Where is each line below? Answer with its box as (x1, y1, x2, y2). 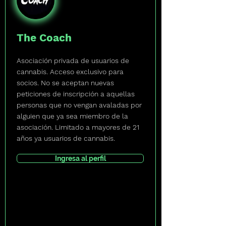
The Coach (17, 31, 72, 44)
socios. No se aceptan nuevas (17, 79, 114, 87)
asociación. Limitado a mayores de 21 (17, 123, 139, 131)
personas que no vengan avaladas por (17, 101, 142, 109)
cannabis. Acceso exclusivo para (17, 68, 124, 76)
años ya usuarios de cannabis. (17, 134, 115, 142)
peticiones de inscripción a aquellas (17, 90, 135, 98)
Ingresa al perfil (54, 154, 106, 162)
